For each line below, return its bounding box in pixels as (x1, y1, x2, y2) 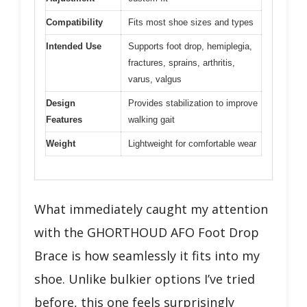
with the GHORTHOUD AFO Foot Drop (34, 224, 259, 241)
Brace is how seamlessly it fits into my (34, 247, 260, 264)
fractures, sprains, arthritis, (128, 57, 235, 68)
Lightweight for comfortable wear (128, 138, 256, 149)
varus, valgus (128, 73, 182, 84)
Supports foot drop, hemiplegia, (128, 40, 252, 51)
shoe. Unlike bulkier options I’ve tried (34, 271, 255, 287)
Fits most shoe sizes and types (128, 16, 254, 27)
